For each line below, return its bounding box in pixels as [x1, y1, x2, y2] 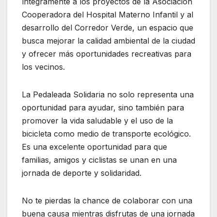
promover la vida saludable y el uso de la [22, 116, 173, 126]
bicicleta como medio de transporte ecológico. [22, 129, 191, 139]
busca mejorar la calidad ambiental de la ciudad [22, 36, 195, 46]
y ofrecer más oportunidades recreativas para [22, 49, 191, 59]
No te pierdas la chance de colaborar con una [22, 196, 192, 206]
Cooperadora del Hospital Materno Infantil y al [22, 10, 193, 20]
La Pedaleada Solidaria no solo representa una [22, 90, 194, 100]
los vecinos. [22, 62, 65, 72]
